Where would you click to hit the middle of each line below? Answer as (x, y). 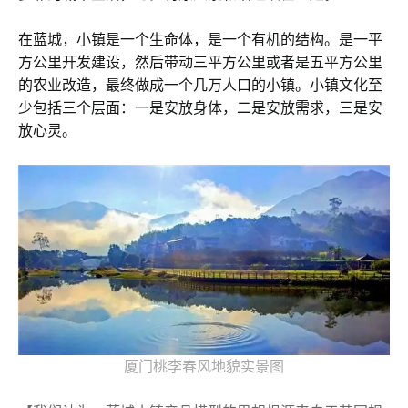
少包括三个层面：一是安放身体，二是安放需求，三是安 (200, 107)
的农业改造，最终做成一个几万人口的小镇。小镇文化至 (200, 85)
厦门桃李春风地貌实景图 (204, 367)
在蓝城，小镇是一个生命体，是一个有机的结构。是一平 (200, 39)
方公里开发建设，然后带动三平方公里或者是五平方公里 (200, 62)
